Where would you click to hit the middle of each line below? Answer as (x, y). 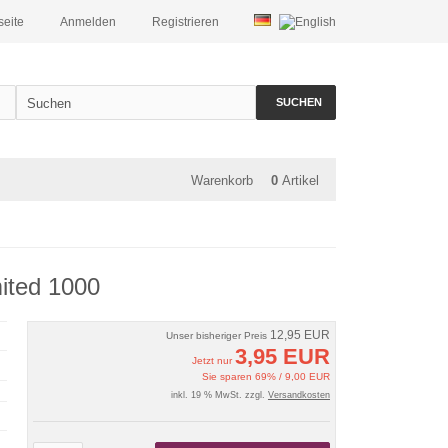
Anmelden (88, 22)
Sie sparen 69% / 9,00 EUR (265, 376)
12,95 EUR (299, 335)
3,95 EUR (282, 356)
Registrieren (185, 22)
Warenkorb (222, 180)
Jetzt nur (213, 360)
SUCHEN (299, 102)
